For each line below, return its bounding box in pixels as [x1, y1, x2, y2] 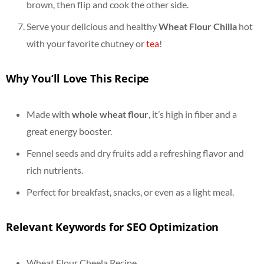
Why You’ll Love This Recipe [6, 71, 150, 85]
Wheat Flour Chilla [159, 20, 237, 32]
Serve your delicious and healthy [27, 20, 159, 32]
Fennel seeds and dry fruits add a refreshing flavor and [27, 147, 244, 159]
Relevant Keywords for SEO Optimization [6, 219, 219, 234]
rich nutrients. [27, 164, 83, 176]
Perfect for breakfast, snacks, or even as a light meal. [27, 186, 234, 197]
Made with [27, 108, 72, 120]
